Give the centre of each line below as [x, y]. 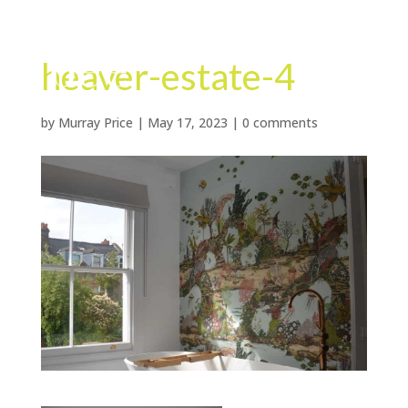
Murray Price [95, 122]
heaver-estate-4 [168, 76]
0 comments [280, 122]
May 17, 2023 [187, 122]
